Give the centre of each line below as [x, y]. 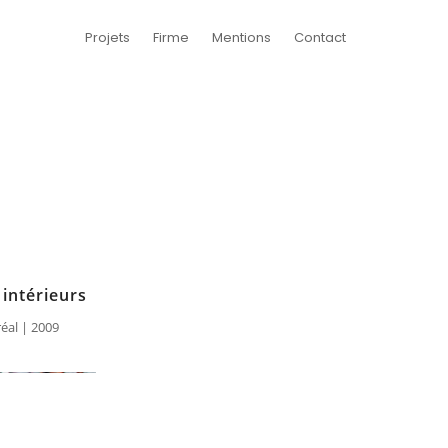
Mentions [241, 37]
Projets [107, 37]
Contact [320, 37]
